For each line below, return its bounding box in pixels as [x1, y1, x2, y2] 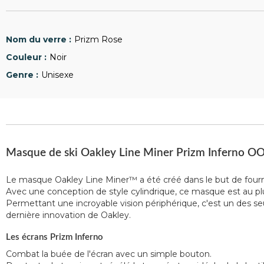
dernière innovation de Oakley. [6, 210, 131, 220]
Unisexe [41, 70, 74, 80]
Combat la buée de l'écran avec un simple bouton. [6, 249, 212, 259]
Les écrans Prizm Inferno [6, 233, 103, 242]
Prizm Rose [74, 34, 123, 45]
